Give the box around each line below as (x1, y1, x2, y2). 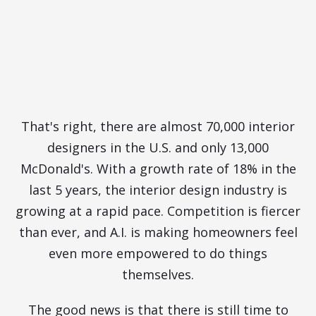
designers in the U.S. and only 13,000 (47, 138, 269, 156)
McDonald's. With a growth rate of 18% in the (20, 159, 296, 177)
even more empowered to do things (49, 244, 267, 262)
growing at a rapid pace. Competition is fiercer (16, 202, 300, 219)
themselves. (122, 265, 194, 283)
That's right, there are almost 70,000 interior (21, 117, 295, 135)
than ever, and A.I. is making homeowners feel (18, 223, 298, 241)
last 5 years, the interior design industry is (29, 181, 287, 198)
